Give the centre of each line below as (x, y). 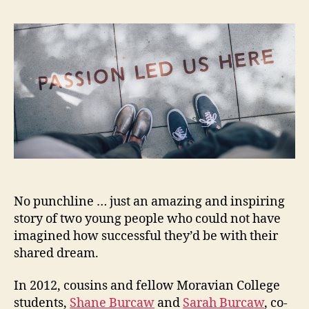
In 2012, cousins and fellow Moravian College (147, 286)
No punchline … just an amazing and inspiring (149, 201)
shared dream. (56, 253)
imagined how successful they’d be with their (146, 236)
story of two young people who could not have (147, 219)
